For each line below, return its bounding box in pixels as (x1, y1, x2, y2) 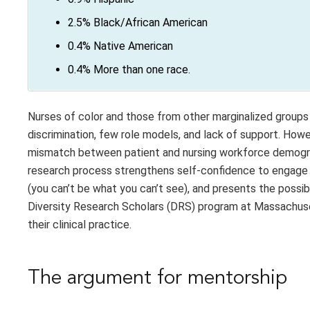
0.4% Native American (68, 39, 173, 53)
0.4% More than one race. (68, 63, 190, 77)
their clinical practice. (28, 218, 131, 232)
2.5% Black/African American (68, 16, 208, 30)
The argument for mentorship (28, 268, 287, 289)
